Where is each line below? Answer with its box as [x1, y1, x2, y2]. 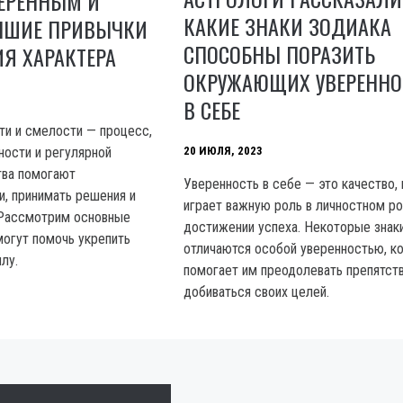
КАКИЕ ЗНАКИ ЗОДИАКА [184, 10, 392, 43]
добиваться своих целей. [184, 283, 330, 301]
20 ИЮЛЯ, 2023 [184, 143, 264, 157]
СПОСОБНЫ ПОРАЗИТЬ [184, 38, 376, 71]
